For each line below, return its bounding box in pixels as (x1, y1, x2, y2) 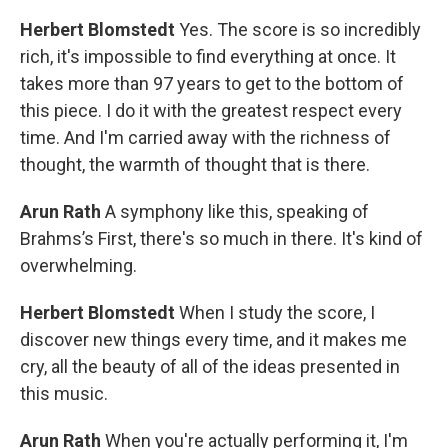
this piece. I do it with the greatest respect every (20, 100, 402, 122)
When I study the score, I (179, 302, 375, 324)
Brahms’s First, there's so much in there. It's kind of (20, 228, 423, 250)
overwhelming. (20, 255, 137, 277)
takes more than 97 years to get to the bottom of (20, 73, 404, 95)
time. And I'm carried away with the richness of (20, 127, 391, 149)
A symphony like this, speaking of (105, 201, 369, 223)
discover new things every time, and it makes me (20, 329, 407, 351)
